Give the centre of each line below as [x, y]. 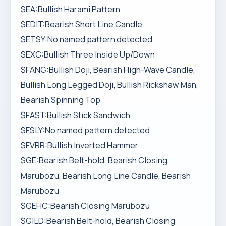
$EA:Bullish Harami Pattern [70, 9]
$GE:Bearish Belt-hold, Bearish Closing [94, 160]
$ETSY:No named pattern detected [87, 39]
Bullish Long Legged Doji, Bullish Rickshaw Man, [109, 85]
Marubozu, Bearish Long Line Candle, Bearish [106, 176]
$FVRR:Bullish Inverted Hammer [79, 145]
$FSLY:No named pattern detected [85, 130]
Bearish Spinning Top [61, 100]
